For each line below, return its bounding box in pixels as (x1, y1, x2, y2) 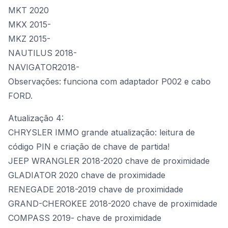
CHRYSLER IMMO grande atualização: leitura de (8, 127, 195, 137)
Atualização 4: (8, 113, 64, 123)
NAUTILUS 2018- (8, 48, 77, 58)
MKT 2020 (8, 5, 49, 15)
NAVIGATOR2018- (8, 62, 79, 72)
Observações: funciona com (8, 76, 120, 87)
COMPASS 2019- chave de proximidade (8, 213, 161, 223)
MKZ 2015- (8, 34, 50, 44)
